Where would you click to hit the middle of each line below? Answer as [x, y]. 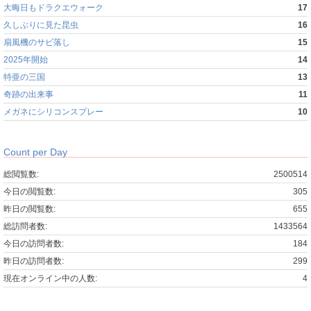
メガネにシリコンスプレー [53, 111]
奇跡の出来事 [28, 94]
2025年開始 [26, 59]
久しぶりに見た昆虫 [41, 25]
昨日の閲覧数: [30, 209]
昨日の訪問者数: [34, 261]
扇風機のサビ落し [37, 42]
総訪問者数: [25, 226]
